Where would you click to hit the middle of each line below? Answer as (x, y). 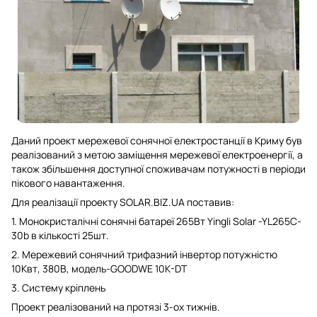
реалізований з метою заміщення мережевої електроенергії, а (157, 155)
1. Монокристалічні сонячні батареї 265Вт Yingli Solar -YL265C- (156, 221)
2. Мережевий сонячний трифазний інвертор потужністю (144, 254)
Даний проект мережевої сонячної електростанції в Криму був (157, 140)
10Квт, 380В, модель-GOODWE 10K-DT (99, 269)
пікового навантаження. (68, 183)
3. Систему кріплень (58, 288)
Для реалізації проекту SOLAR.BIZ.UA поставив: (123, 202)
